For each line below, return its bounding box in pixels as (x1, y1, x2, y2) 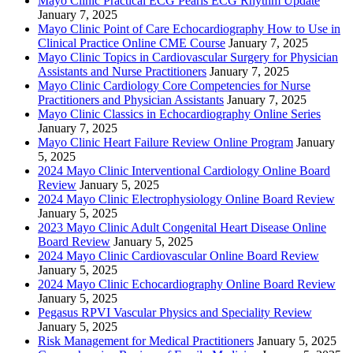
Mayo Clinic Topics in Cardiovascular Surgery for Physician (38, 50, 338, 64)
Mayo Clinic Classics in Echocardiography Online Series (38, 106, 321, 121)
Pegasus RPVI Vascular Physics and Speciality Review (38, 305, 312, 319)
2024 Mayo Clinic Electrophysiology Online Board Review (38, 191, 335, 206)
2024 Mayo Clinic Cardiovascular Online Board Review (38, 248, 319, 262)
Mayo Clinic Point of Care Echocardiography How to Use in (38, 21, 340, 35)
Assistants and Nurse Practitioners (38, 64, 206, 78)
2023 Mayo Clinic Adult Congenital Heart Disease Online (38, 220, 326, 234)
